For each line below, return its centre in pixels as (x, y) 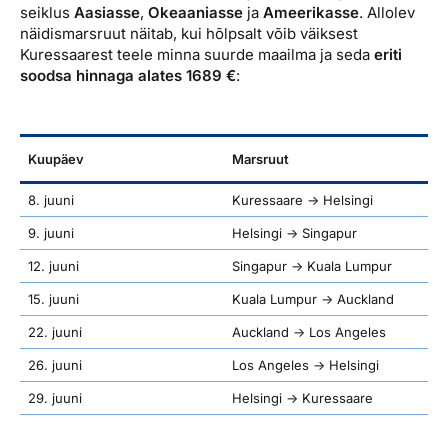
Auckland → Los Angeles (309, 331)
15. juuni (53, 298)
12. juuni (53, 265)
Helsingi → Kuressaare (302, 397)
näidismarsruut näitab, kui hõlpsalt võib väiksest (189, 33)
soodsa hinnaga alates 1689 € (128, 75)
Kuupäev (56, 158)
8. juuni (51, 199)
